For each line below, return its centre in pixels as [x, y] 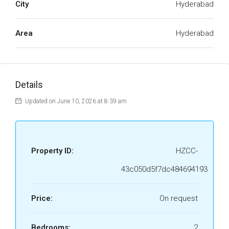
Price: [42, 198]
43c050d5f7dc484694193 [164, 169]
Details [29, 85]
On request [179, 198]
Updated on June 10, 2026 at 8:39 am [75, 101]
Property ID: [52, 151]
